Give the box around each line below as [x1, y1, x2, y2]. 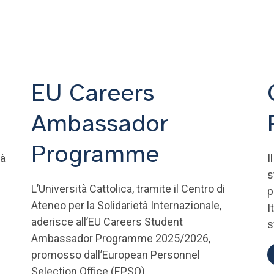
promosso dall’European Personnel [31, 248, 200, 261]
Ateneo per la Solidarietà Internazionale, [31, 199, 221, 212]
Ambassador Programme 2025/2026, [31, 232, 210, 245]
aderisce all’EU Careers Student [31, 215, 183, 228]
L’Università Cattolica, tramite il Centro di [31, 182, 225, 195]
